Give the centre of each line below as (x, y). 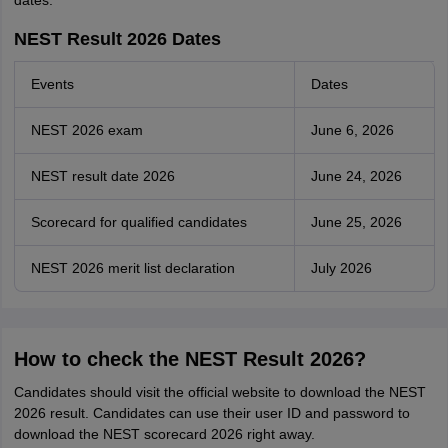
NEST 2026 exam (86, 130)
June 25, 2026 (356, 222)
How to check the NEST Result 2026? (189, 359)
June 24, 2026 (356, 176)
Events (52, 84)
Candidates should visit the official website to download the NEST (219, 392)
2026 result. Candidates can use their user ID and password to (211, 413)
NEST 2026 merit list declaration (132, 268)
